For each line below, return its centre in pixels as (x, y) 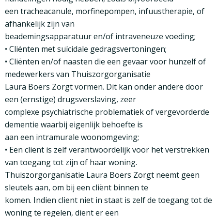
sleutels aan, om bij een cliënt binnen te (77, 188)
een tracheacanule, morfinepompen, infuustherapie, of (105, 11)
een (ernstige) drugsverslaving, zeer (70, 100)
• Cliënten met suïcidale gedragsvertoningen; (86, 49)
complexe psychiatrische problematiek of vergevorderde (107, 112)
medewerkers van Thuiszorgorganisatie (78, 74)
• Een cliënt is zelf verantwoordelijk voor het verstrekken (107, 150)
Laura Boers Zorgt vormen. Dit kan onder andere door (104, 87)
